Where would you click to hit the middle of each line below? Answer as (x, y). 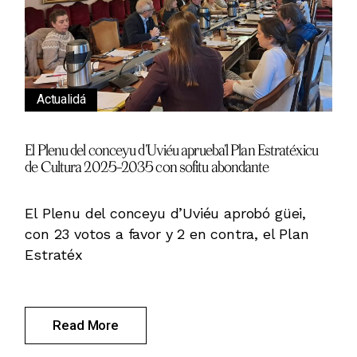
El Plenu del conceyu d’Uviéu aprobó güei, (165, 213)
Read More (86, 325)
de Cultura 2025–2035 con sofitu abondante (147, 166)
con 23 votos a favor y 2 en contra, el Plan (167, 233)
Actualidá (61, 99)
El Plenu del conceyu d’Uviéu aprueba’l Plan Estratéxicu (171, 149)
